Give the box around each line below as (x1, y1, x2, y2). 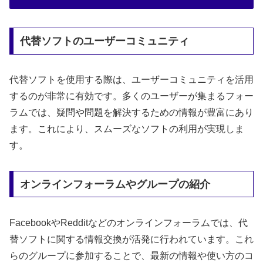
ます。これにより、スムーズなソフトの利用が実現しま (9, 124, 244, 134)
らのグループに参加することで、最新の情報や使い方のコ (9, 250, 254, 261)
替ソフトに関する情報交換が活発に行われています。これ (9, 234, 254, 244)
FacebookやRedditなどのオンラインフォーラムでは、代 (9, 217, 248, 228)
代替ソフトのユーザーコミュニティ (19, 35, 189, 48)
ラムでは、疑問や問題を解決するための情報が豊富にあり (9, 107, 254, 118)
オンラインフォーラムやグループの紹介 (19, 178, 210, 190)
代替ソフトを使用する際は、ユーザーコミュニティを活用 (9, 75, 254, 85)
